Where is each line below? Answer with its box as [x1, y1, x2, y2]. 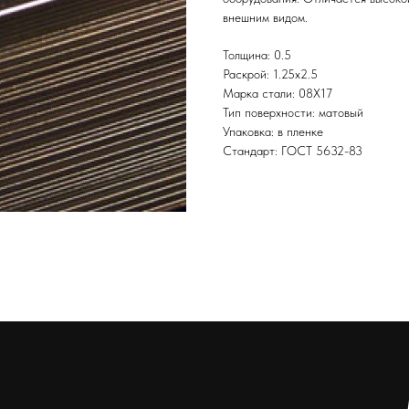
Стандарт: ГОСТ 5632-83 [223, 143, 362, 159]
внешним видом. [223, 10, 308, 26]
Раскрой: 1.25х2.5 [223, 67, 318, 82]
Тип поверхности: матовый [223, 105, 363, 121]
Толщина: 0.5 [223, 47, 291, 63]
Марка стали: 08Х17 [223, 86, 332, 101]
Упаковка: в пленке [223, 124, 323, 140]
